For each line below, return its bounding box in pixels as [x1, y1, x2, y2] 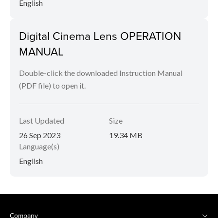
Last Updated [19, 116, 64, 125]
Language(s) [19, 142, 59, 151]
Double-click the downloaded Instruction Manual [19, 68, 182, 77]
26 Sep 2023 [19, 130, 60, 140]
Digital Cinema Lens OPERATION [19, 28, 181, 43]
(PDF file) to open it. [19, 81, 86, 90]
